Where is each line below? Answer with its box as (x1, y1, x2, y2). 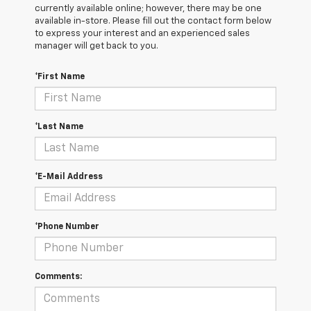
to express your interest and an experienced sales (35, 29, 250, 39)
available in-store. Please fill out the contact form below (35, 17, 271, 26)
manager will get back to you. (35, 42, 158, 51)
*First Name (35, 73, 85, 82)
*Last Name (35, 123, 83, 132)
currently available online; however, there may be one (35, 4, 262, 14)
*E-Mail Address (35, 173, 103, 182)
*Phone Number (35, 223, 99, 232)
